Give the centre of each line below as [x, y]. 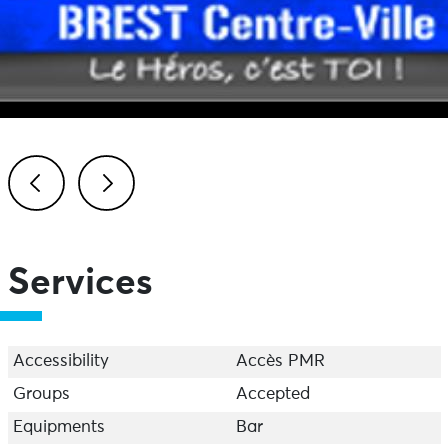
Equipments [58, 427]
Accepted [272, 394]
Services [80, 283]
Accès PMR [280, 361]
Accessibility [60, 361]
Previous [65, 231]
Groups [41, 394]
